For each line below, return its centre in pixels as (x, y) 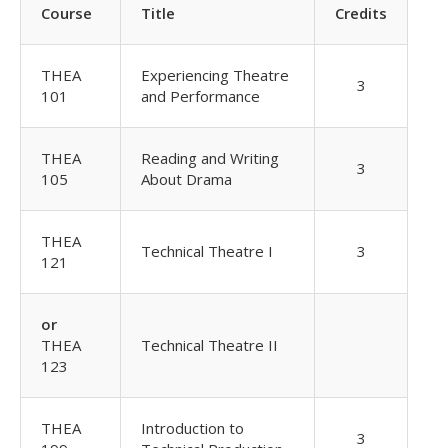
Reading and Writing (210, 158)
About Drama (186, 179)
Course (66, 13)
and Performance (200, 96)
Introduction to (192, 428)
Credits (361, 13)
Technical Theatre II (209, 345)
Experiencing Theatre (215, 75)
